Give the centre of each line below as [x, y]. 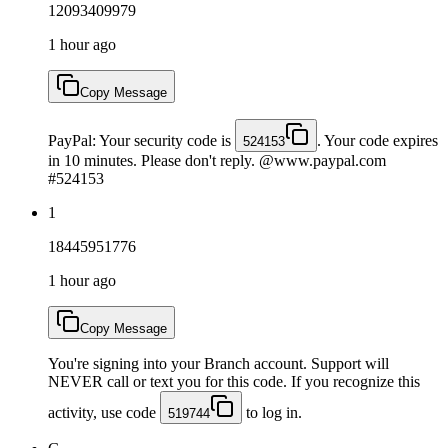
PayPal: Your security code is [141, 140]
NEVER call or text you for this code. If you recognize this [234, 381]
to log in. [272, 412]
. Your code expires [377, 140]
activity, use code [104, 412]
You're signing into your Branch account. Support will [218, 363]
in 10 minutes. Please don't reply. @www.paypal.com [217, 160]
